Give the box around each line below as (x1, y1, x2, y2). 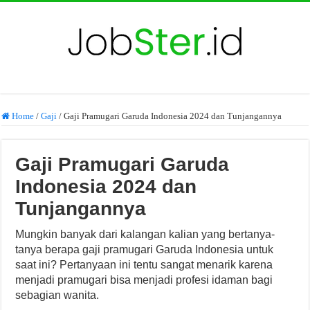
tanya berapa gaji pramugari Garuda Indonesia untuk (15, 244, 274, 255)
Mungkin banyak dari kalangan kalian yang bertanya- (15, 228, 275, 240)
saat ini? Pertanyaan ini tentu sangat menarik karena (15, 259, 273, 271)
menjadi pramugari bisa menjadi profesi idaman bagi (15, 274, 273, 286)
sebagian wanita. (15, 289, 100, 301)
